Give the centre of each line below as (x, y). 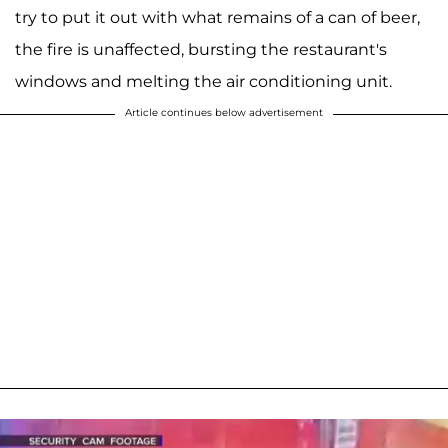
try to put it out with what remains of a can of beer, (217, 18)
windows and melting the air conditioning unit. (203, 82)
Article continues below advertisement (224, 113)
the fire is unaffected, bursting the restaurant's (201, 50)
